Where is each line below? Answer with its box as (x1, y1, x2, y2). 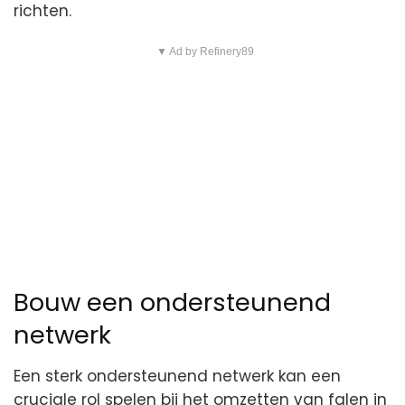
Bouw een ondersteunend (14, 285, 331, 321)
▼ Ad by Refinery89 (155, 44, 254, 58)
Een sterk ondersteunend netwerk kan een (14, 364, 341, 387)
